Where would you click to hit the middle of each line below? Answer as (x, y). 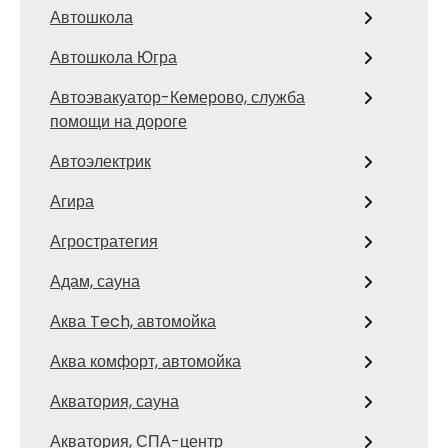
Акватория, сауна (114, 401)
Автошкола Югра (113, 57)
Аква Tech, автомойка (133, 321)
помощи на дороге (118, 121)
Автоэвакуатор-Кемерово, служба (177, 97)
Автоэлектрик (100, 161)
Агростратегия (104, 241)
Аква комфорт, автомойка (145, 361)
